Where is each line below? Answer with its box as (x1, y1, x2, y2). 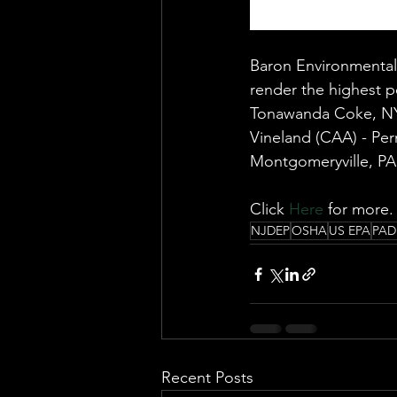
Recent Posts (161, 368, 253, 388)
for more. (323, 199, 393, 220)
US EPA (329, 222, 370, 239)
